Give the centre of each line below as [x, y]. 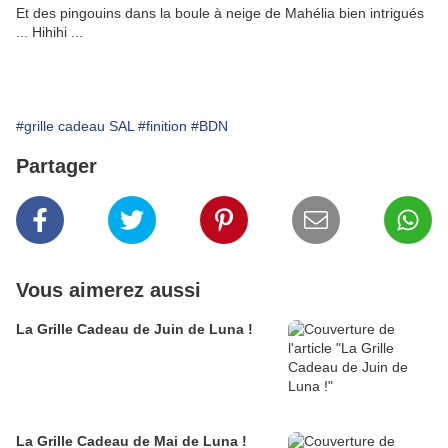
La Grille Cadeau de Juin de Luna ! [134, 329]
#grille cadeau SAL [75, 126]
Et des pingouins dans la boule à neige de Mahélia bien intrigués [220, 13]
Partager [56, 166]
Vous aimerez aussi [108, 290]
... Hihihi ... [51, 32]
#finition [162, 126]
